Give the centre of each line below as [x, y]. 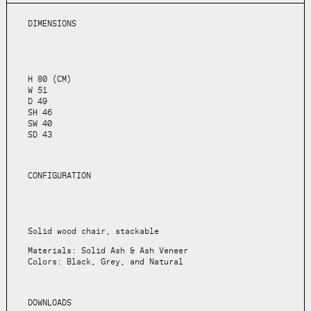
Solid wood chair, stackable [93, 231]
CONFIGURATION [59, 175]
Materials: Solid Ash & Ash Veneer [108, 250]
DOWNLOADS [49, 302]
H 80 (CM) [49, 79]
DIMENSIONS [52, 24]
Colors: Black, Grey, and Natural [105, 261]
